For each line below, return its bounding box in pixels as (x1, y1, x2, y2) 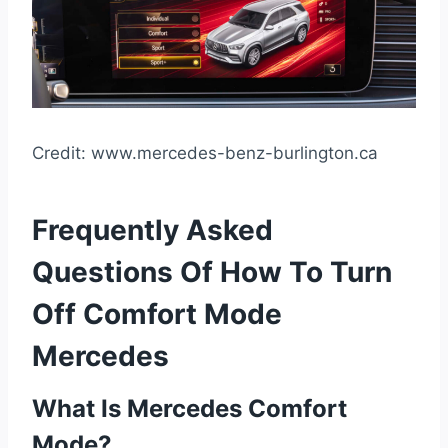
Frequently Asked (32, 212, 273, 247)
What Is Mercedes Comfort (32, 393, 347, 423)
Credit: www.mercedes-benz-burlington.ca (32, 142, 378, 163)
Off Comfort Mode (32, 296, 282, 331)
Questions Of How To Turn (32, 254, 392, 289)
